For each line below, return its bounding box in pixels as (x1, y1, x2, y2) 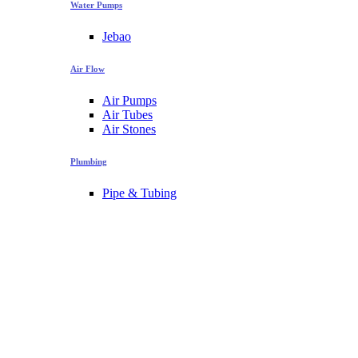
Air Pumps (102, 93, 157, 107)
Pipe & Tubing (102, 185, 177, 200)
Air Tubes (102, 108, 153, 121)
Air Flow (70, 64, 105, 74)
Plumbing (70, 156, 107, 166)
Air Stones (102, 122, 156, 136)
